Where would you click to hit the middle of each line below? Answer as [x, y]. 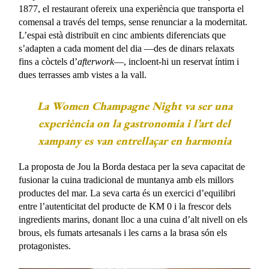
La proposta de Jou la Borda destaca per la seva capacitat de [132, 166]
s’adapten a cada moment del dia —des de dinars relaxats [127, 48]
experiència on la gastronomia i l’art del [134, 123]
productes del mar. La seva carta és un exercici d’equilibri [127, 193]
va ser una [207, 106]
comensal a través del [60, 22]
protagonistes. [45, 246]
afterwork [96, 61]
